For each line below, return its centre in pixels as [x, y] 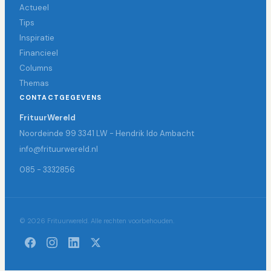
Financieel [39, 53]
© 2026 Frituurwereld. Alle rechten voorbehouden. [97, 221]
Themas [34, 83]
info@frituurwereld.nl [59, 149]
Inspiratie [37, 38]
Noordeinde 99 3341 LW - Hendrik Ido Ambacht [107, 134]
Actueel [34, 8]
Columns [36, 68]
